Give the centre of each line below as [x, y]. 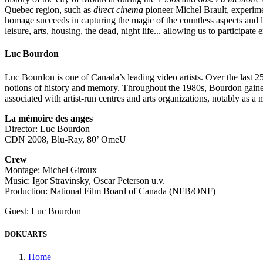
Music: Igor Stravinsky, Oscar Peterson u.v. [85, 180]
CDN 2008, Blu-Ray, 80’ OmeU [65, 139]
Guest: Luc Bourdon [43, 211]
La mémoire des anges [49, 118]
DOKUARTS [26, 234]
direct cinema [118, 9]
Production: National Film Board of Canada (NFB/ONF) [110, 191]
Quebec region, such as [49, 9]
